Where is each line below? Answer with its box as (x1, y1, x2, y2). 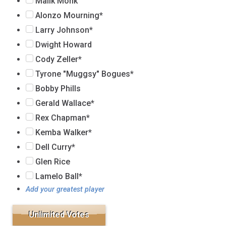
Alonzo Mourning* (33, 10, 103, 20)
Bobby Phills (33, 83, 81, 93)
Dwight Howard (33, 39, 92, 49)
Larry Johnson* (33, 25, 93, 35)
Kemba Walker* (33, 127, 92, 137)
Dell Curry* (33, 142, 75, 152)
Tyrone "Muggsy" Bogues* (33, 69, 134, 79)
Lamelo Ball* (33, 171, 82, 181)
